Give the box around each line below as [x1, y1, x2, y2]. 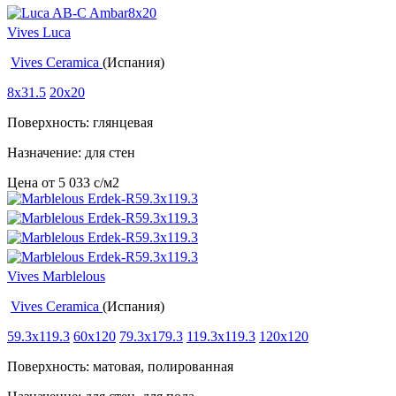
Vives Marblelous [7, 269, 105, 285]
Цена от [7, 175, 58, 191]
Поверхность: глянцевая [7, 115, 153, 131]
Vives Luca [7, 25, 71, 41]
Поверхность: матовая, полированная [7, 359, 233, 375]
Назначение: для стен [7, 145, 135, 161]
